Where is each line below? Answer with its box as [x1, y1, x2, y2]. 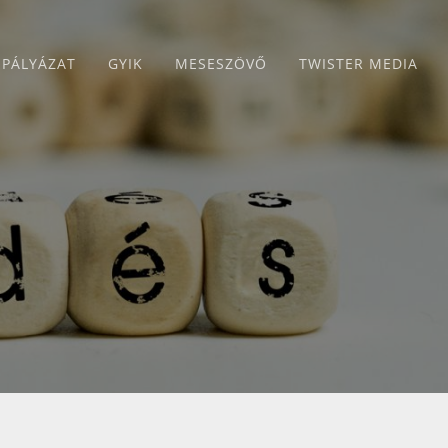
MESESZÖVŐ [175, 54, 267, 73]
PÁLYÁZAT [2, 54, 76, 73]
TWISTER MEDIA [299, 54, 418, 73]
